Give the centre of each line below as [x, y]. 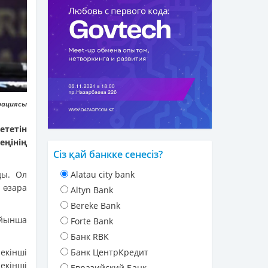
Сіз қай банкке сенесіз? [108, 155]
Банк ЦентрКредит [109, 252]
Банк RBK [90, 237]
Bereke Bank [95, 206]
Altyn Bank [92, 190]
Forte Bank [92, 221]
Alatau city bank [103, 175]
